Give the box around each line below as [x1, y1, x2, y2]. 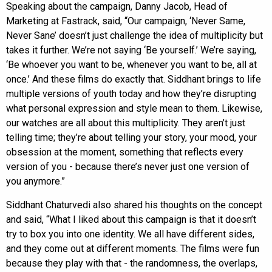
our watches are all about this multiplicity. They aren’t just [6, 117, 245, 129]
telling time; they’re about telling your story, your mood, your [6, 131, 257, 143]
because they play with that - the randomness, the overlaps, [6, 257, 257, 269]
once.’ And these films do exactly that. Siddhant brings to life [6, 73, 261, 85]
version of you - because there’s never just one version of [6, 160, 250, 172]
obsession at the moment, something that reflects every [6, 146, 243, 158]
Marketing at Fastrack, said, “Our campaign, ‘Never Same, [6, 15, 245, 27]
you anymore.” [6, 175, 65, 187]
